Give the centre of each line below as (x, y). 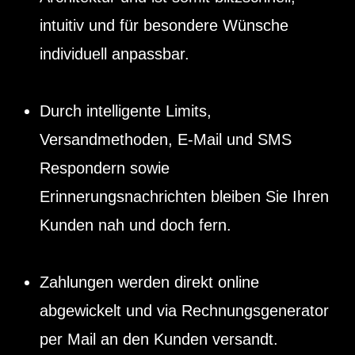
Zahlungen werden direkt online (149, 282)
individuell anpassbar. (115, 54)
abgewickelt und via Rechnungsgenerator (184, 311)
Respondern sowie (105, 168)
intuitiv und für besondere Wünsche (164, 26)
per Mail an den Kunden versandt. (159, 340)
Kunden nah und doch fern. (136, 225)
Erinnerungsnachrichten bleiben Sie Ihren (184, 197)
